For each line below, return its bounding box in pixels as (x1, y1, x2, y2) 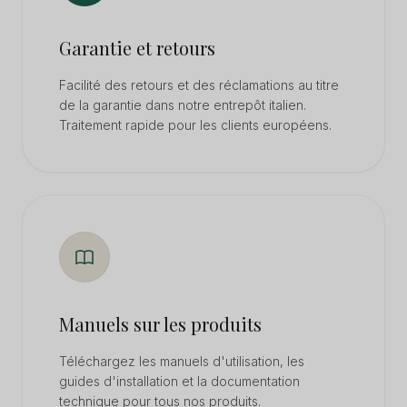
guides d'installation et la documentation (59, 373, 300, 389)
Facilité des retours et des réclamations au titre (59, 77, 339, 93)
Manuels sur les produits (59, 312, 262, 336)
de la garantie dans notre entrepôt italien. (59, 97, 306, 113)
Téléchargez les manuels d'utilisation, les (59, 353, 304, 369)
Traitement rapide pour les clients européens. (59, 117, 332, 133)
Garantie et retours (59, 35, 215, 60)
